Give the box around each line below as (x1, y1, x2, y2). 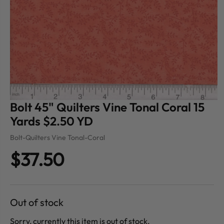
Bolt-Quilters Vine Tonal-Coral (10, 133, 105, 142)
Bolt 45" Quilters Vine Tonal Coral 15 (10, 99, 204, 115)
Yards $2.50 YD (10, 113, 93, 129)
